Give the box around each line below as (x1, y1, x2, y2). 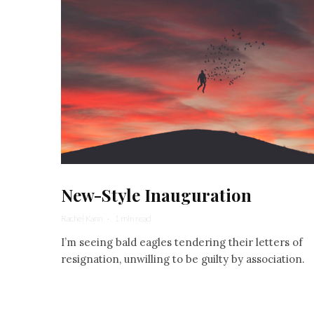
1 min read (114, 213, 151, 224)
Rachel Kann (61, 213, 102, 224)
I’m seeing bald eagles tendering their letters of (61, 235, 303, 249)
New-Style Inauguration (61, 184, 252, 206)
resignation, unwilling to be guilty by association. (61, 252, 305, 266)
